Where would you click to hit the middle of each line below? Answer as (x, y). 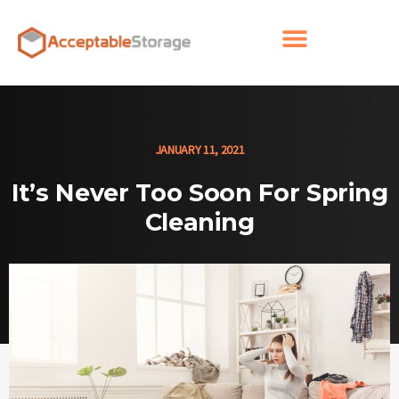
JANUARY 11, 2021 (199, 150)
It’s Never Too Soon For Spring (199, 193)
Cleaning (199, 223)
